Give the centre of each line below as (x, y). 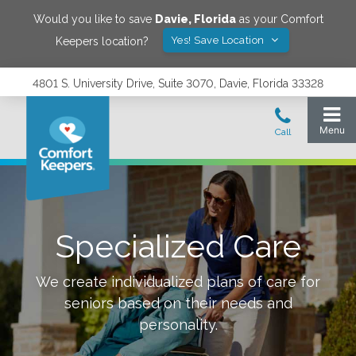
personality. (178, 325)
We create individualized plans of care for (178, 282)
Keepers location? (102, 41)
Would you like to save (94, 19)
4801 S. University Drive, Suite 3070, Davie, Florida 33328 (178, 83)
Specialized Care (178, 246)
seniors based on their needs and (178, 303)
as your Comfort (279, 19)
